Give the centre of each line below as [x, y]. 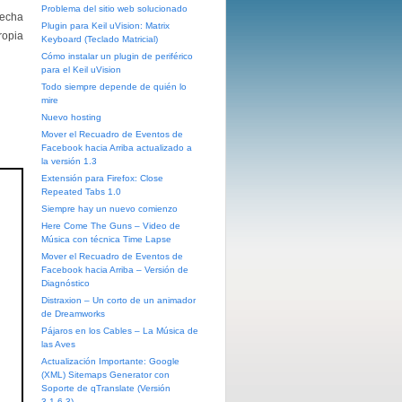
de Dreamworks [73, 314]
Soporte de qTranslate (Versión [106, 388]
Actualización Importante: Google [110, 361]
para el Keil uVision [81, 70]
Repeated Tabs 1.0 [81, 192]
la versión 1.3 [69, 161]
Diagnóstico [66, 283]
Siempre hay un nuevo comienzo [109, 209]
